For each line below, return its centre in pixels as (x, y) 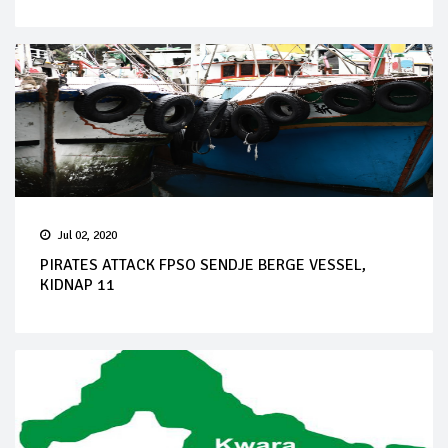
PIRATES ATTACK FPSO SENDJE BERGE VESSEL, (203, 264)
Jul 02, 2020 (87, 235)
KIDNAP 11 (77, 284)
